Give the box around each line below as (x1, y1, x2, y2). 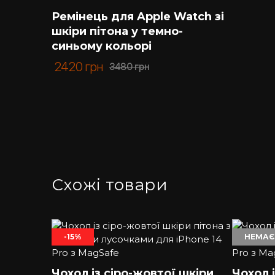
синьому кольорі (52, 39, 152, 53)
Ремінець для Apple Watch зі (52, 10, 224, 23)
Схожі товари (52, 175, 168, 195)
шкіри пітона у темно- (52, 25, 183, 38)
